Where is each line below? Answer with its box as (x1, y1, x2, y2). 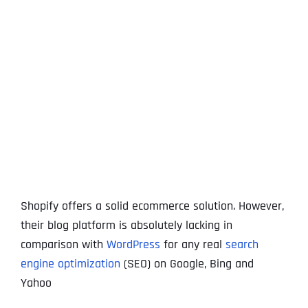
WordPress (107, 236, 160, 253)
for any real (160, 236, 225, 253)
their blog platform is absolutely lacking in (21, 217, 232, 234)
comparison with (21, 236, 107, 253)
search (225, 236, 258, 253)
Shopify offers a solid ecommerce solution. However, (21, 198, 284, 214)
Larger (20, 19, 54, 36)
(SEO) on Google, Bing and (120, 256, 254, 272)
